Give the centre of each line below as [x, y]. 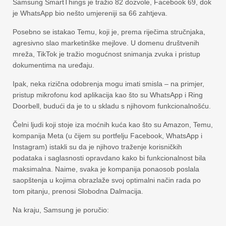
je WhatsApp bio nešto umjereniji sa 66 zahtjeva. [90, 13]
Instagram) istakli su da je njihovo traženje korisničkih [97, 147]
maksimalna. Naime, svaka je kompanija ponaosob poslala [106, 169]
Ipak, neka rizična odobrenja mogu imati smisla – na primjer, [108, 84]
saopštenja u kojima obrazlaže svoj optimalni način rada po [107, 180]
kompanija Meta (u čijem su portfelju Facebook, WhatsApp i [107, 136]
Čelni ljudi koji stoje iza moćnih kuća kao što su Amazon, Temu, [113, 125]
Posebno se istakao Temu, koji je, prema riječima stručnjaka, [109, 32]
